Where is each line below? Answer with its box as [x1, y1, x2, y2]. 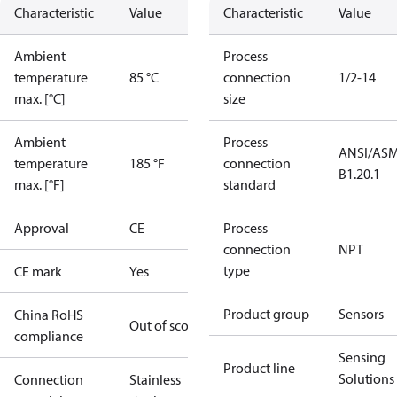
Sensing [339, 348, 385, 366]
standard [223, 175, 276, 193]
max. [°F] [14, 175, 65, 193]
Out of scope [129, 316, 204, 334]
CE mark [14, 262, 62, 280]
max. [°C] [14, 90, 66, 107]
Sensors [339, 305, 384, 323]
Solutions [339, 370, 394, 387]
